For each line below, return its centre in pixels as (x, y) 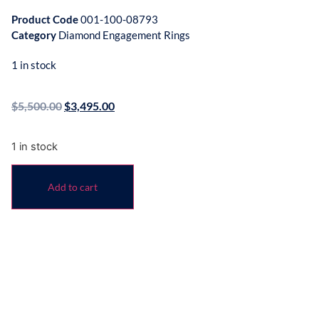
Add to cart (73, 187)
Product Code (46, 20)
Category (34, 35)
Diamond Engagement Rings (124, 35)
